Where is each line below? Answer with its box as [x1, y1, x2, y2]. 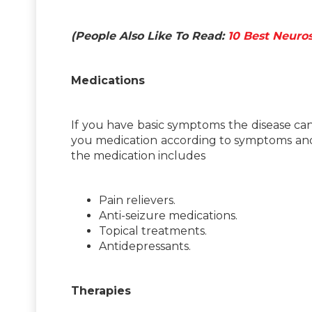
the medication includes [71, 148, 205, 162]
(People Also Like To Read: [71, 29, 224, 42]
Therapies [71, 283, 131, 297]
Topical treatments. [99, 224, 210, 237]
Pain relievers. [99, 193, 178, 207]
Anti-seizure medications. [99, 208, 240, 222]
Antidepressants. [99, 239, 194, 253]
